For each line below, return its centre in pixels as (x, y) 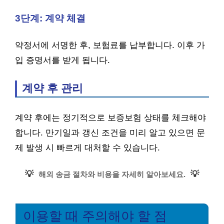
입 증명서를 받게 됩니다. (62, 60)
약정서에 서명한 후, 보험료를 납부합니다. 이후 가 (110, 45)
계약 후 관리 (52, 88)
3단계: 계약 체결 (50, 18)
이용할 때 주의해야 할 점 (95, 216)
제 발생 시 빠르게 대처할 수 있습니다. (87, 147)
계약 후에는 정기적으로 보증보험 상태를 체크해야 (110, 117)
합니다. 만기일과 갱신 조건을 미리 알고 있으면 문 (110, 132)
